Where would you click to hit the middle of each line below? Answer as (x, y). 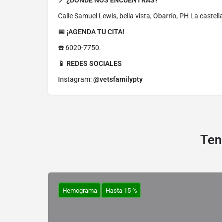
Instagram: (76, 80)
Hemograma (80, 190)
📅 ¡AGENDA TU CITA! (92, 32)
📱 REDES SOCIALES (91, 64)
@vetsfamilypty (119, 80)
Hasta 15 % (121, 190)
